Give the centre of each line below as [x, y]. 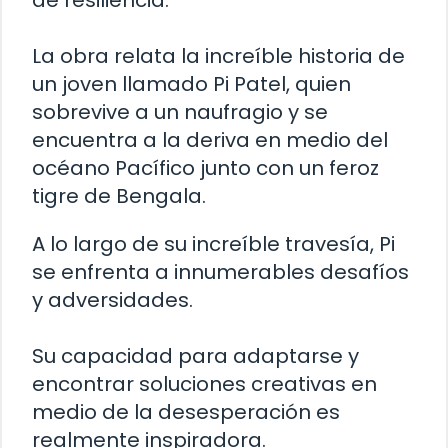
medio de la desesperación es [186, 412]
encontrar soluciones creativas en [204, 384]
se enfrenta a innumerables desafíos [220, 272]
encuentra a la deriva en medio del [210, 140]
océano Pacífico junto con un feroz [205, 168]
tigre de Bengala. [119, 196]
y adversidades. [112, 300]
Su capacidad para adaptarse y [195, 356]
